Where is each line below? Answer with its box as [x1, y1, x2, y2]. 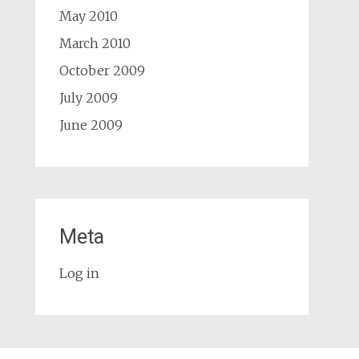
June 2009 [58, 117, 123, 133]
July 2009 [58, 90, 118, 106]
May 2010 [58, 8, 118, 24]
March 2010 [58, 35, 131, 51]
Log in [58, 265, 99, 281]
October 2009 [58, 63, 145, 79]
